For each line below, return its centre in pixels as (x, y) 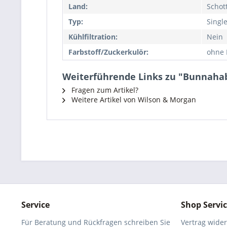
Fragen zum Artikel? (104, 90)
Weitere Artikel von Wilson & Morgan (133, 100)
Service (35, 205)
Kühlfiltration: (93, 37)
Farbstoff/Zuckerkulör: (108, 52)
